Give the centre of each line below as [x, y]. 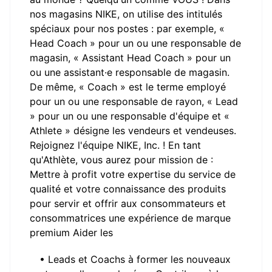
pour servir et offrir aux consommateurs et [128, 203]
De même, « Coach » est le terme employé [128, 87]
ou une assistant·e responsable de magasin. [130, 72]
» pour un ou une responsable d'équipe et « [130, 116]
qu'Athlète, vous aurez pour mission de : [121, 160]
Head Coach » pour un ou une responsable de [135, 43]
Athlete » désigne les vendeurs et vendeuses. [133, 131]
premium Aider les [71, 233]
